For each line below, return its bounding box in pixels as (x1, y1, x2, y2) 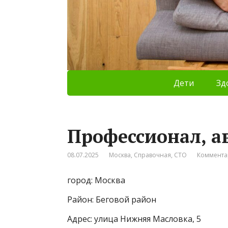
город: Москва (67, 174, 125, 186)
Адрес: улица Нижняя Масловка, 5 (67, 213, 201, 224)
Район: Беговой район (67, 193, 156, 205)
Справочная (134, 150, 171, 159)
